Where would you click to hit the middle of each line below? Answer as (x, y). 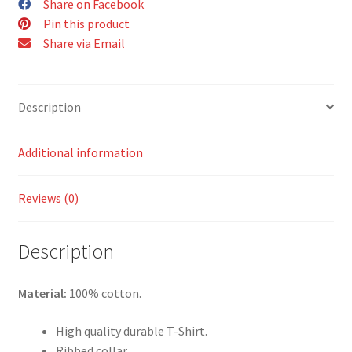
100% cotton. (105, 293)
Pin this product (86, 24)
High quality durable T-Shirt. (131, 331)
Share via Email (84, 44)
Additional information (80, 152)
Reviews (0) (48, 198)
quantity (40, 35)
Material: (43, 293)
